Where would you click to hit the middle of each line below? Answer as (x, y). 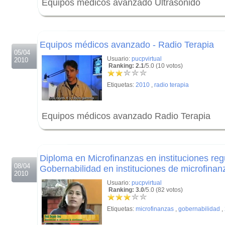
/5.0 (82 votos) (163, 190)
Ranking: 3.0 (126, 190)
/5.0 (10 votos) (163, 66)
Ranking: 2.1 (126, 66)
